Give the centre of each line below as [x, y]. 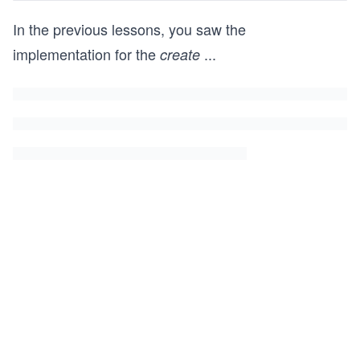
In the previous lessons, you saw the [129, 29]
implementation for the [86, 54]
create [180, 54]
